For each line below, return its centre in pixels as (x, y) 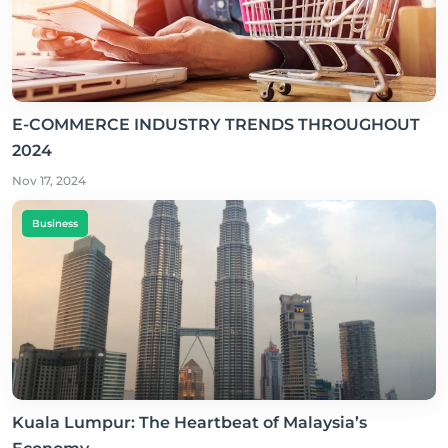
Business (55, 223)
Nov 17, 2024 (49, 180)
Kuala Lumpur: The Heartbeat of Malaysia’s (189, 422)
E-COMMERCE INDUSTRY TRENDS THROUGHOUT (216, 124)
